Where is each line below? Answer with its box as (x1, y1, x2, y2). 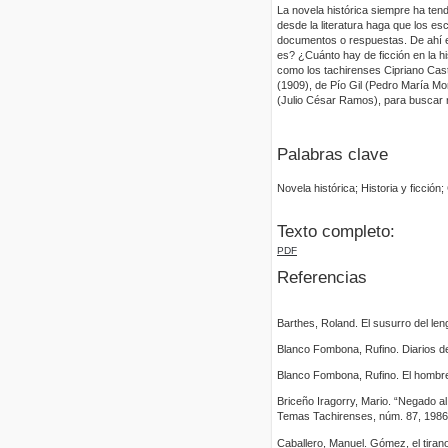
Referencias (277, 268, 367, 288)
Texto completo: (277, 221, 395, 241)
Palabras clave (277, 144, 388, 164)
